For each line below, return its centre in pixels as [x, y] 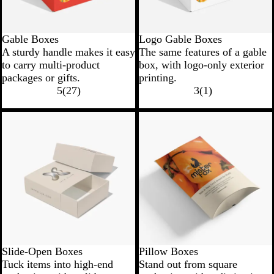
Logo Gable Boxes [180, 39]
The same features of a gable [203, 52]
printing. [158, 77]
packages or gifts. [41, 77]
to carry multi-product [51, 65]
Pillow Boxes [168, 251]
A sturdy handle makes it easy [68, 52]
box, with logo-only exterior [202, 65]
